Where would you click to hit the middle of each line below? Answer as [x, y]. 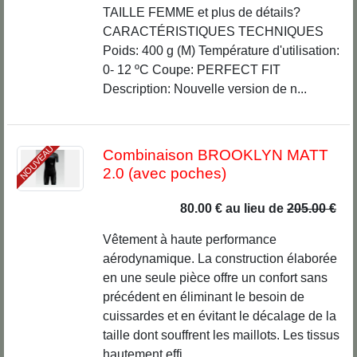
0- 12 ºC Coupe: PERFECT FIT [191, 70]
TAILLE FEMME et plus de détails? [201, 13]
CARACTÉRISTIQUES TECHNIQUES [213, 32]
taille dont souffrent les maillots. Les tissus [221, 335]
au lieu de [256, 209]
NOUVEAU [37, 163]
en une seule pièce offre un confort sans [215, 278]
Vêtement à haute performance [189, 240]
